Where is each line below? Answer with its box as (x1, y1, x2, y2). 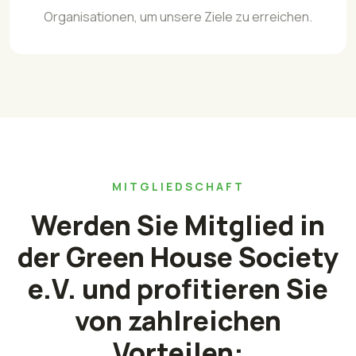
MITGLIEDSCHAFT (111, 179, 245, 195)
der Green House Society (17, 238, 339, 275)
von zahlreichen (75, 301, 281, 339)
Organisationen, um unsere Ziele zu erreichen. (44, 8, 312, 26)
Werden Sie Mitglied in (31, 206, 325, 243)
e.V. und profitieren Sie (28, 269, 328, 307)
